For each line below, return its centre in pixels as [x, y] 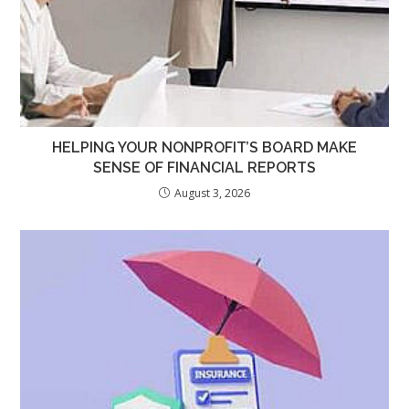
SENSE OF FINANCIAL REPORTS [204, 168]
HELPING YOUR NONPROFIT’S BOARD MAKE [204, 148]
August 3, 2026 [212, 194]
